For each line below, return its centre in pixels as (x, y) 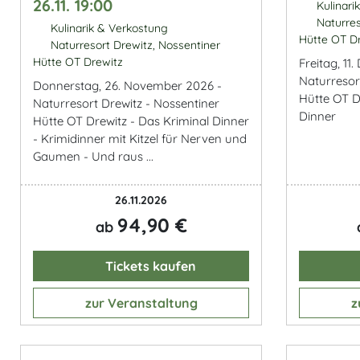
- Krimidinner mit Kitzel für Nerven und (140, 139)
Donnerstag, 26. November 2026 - (127, 86)
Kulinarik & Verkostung (107, 28)
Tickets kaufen (149, 266)
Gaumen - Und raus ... (93, 156)
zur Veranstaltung (141, 303)
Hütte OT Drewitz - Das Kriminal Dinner (141, 121)
